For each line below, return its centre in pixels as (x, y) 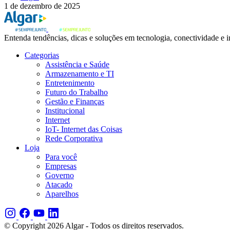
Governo (60, 175)
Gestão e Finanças (75, 101)
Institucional (65, 110)
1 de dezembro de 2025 (42, 6)
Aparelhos (62, 194)
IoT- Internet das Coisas (84, 129)
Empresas (61, 166)
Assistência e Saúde (77, 64)
